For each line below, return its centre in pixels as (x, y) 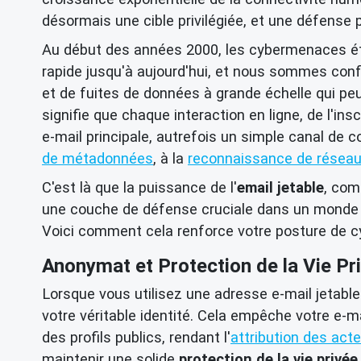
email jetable (280, 187)
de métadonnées (98, 158)
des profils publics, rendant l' (136, 338)
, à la (170, 158)
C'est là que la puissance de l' (139, 187)
